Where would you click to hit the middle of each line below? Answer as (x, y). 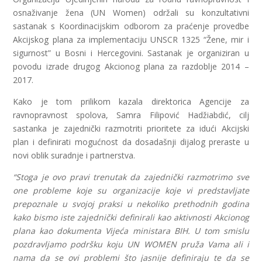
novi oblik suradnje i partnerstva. (74, 155)
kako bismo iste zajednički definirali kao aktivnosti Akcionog (131, 217)
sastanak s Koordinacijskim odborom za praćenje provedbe (131, 26)
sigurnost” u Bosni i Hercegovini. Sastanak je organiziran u (131, 53)
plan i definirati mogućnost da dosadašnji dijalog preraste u (131, 142)
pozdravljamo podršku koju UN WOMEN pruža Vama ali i (131, 244)
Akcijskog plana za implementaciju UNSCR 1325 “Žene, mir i (131, 39)
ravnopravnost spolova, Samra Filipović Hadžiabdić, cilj (131, 115)
